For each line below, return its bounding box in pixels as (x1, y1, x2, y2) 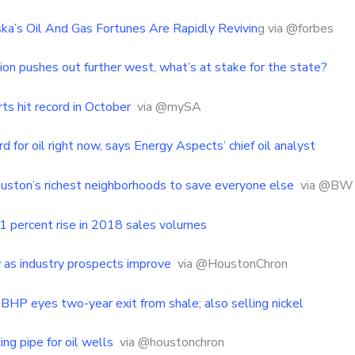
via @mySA (131, 97, 201, 116)
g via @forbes (258, 19, 334, 37)
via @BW (294, 176, 353, 194)
